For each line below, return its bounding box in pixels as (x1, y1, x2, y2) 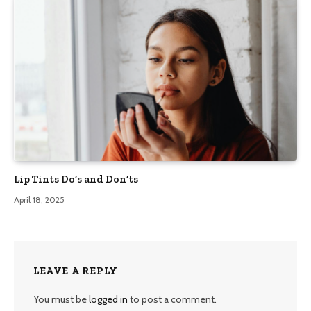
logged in (89, 292, 128, 305)
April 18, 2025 (14, 194, 65, 205)
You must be (33, 292, 89, 305)
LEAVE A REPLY (33, 264, 118, 277)
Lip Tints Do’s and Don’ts (14, 172, 138, 185)
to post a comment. (128, 292, 217, 305)
